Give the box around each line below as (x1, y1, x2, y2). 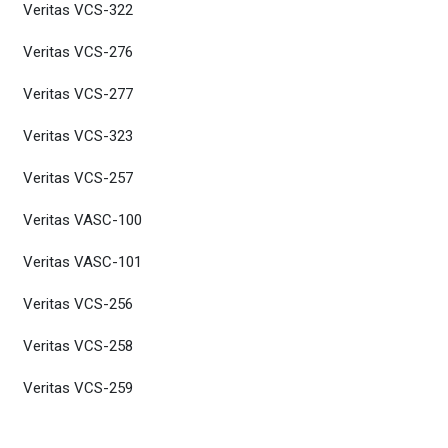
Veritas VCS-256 (23, 295, 133, 313)
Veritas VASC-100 (23, 211, 142, 229)
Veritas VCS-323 (23, 127, 133, 145)
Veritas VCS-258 (23, 337, 133, 355)
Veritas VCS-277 (23, 85, 133, 103)
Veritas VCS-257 (23, 169, 133, 187)
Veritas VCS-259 (23, 379, 133, 397)
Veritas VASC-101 (23, 253, 142, 271)
